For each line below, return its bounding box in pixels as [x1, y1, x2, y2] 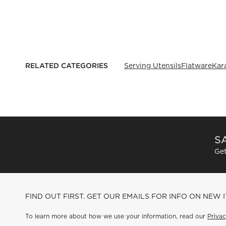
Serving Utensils [124, 62, 181, 70]
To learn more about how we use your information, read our [25, 212, 207, 220]
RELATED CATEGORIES [25, 61, 108, 70]
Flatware [181, 62, 212, 70]
